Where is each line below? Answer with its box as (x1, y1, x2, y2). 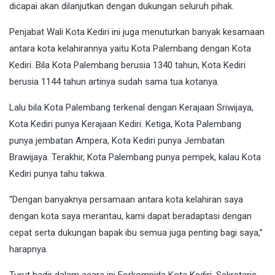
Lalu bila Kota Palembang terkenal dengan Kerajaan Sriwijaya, (9, 102, 254, 114)
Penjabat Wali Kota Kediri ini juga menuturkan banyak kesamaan (9, 26, 265, 38)
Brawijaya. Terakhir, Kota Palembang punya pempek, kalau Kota (9, 152, 261, 163)
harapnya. (9, 244, 48, 255)
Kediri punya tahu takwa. (9, 168, 106, 180)
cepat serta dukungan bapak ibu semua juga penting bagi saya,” (9, 227, 263, 239)
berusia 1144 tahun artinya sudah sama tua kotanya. (9, 76, 219, 88)
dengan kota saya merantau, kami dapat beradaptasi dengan (9, 211, 252, 222)
